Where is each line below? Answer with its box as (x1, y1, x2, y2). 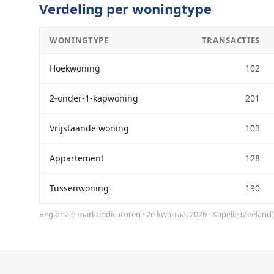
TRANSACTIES (201, 35, 260, 46)
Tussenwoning (50, 182, 109, 194)
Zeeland (243, 209, 272, 220)
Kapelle (212, 209, 239, 220)
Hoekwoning (50, 62, 100, 74)
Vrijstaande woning (50, 122, 129, 134)
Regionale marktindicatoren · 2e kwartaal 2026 (39, 209, 207, 220)
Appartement (50, 152, 104, 164)
